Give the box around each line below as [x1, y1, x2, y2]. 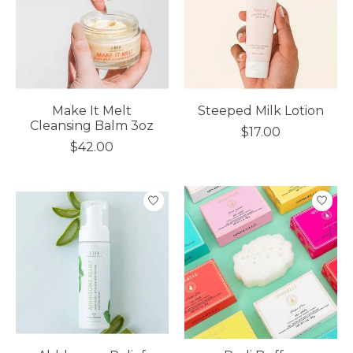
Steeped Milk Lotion [197, 102, 324, 118]
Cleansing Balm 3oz [30, 117, 154, 133]
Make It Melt [52, 102, 132, 118]
